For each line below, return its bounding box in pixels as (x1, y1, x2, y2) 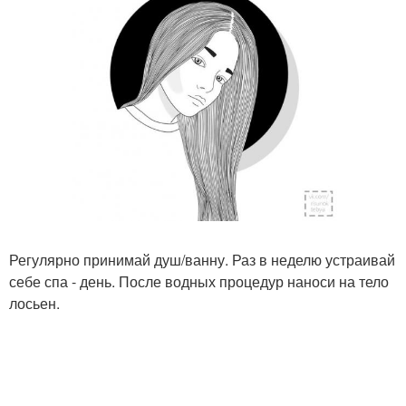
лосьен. (9, 293, 60, 314)
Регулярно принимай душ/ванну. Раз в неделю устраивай (9, 249, 395, 271)
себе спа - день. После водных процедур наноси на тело (9, 271, 389, 293)
